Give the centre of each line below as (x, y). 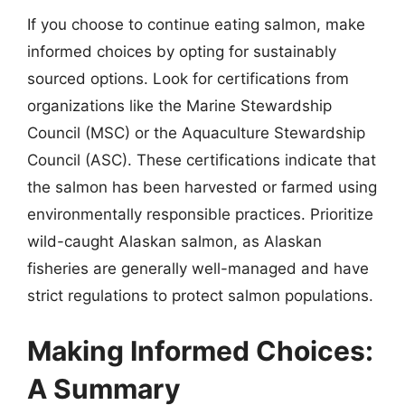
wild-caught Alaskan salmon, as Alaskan (174, 241)
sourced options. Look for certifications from (188, 78)
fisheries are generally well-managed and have (198, 268)
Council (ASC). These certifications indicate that (202, 160)
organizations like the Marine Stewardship (179, 105)
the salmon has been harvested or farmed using (202, 187)
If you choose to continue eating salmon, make (196, 24)
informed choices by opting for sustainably (182, 51)
